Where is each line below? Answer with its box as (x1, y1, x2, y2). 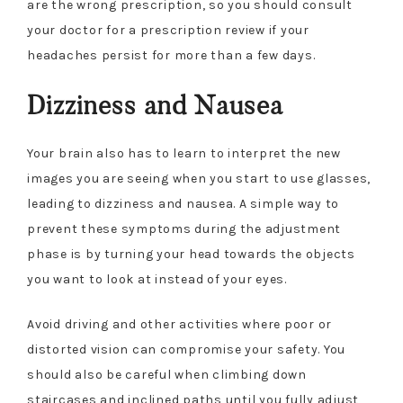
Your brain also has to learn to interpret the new (27, 146, 341, 161)
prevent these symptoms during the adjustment (27, 221, 341, 237)
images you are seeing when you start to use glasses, (27, 171, 371, 186)
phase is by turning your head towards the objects (27, 246, 355, 262)
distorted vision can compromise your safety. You (27, 342, 345, 357)
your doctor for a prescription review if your (27, 22, 309, 38)
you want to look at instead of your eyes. (27, 272, 287, 287)
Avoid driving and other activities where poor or (27, 317, 332, 332)
